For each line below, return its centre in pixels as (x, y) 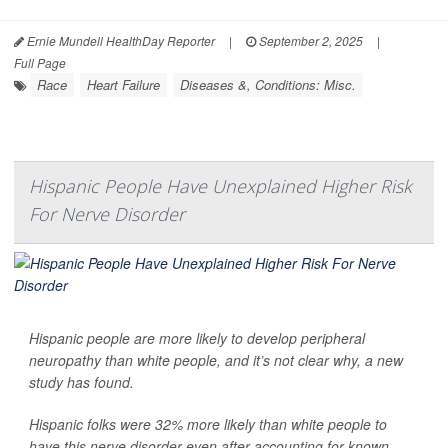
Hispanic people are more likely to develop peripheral (197, 338)
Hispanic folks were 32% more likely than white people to (208, 424)
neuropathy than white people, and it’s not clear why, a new (216, 360)
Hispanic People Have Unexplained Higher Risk (220, 186)
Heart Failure (123, 85)
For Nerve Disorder (107, 214)
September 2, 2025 (309, 41)
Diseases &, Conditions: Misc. (268, 85)
